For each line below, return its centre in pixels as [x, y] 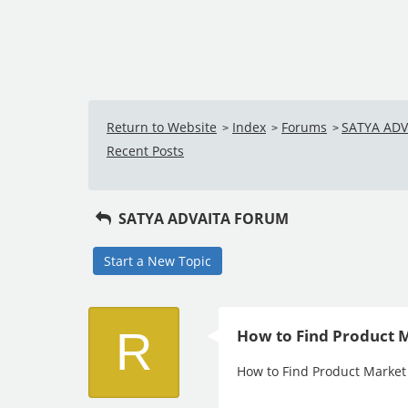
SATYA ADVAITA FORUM [201, 219]
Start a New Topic [158, 261]
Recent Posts [145, 151]
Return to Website [162, 127]
